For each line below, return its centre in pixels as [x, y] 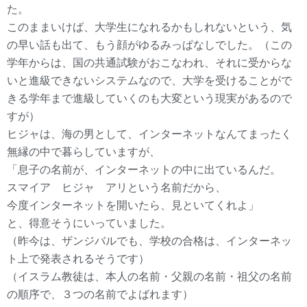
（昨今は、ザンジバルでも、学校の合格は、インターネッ [149, 241]
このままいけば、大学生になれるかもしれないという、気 [149, 27]
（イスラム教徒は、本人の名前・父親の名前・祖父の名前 [149, 277]
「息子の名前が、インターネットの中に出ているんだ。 [144, 170]
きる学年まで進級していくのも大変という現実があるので [149, 98]
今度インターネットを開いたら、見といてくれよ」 [133, 205]
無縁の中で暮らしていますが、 [84, 152]
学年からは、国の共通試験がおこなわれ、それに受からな [149, 63]
